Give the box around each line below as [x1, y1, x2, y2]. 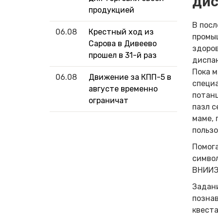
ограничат [89, 96, 128, 106]
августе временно [89, 84, 158, 94]
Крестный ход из [89, 27, 154, 37]
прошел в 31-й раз [89, 51, 157, 60]
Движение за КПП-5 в [89, 73, 171, 82]
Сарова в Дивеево [89, 39, 157, 49]
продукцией [89, 5, 134, 15]
